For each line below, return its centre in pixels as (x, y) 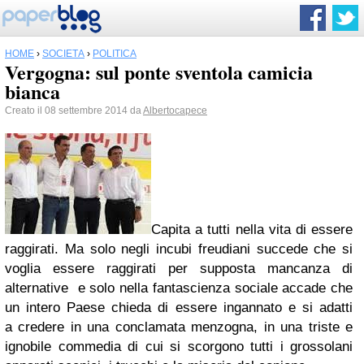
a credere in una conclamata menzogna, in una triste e (179, 327)
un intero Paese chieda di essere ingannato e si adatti (179, 308)
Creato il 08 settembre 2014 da (74, 110)
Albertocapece (175, 110)
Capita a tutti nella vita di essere (252, 230)
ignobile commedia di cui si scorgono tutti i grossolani (179, 347)
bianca (32, 91)
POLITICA (115, 54)
